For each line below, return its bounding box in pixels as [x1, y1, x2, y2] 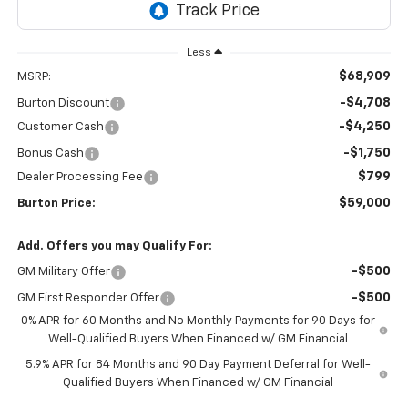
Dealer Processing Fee [16, 171, 143, 184]
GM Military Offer [16, 266, 110, 279]
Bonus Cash [16, 148, 84, 160]
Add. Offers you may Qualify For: [16, 240, 212, 253]
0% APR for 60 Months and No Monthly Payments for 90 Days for [21, 315, 376, 328]
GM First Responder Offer [16, 292, 159, 305]
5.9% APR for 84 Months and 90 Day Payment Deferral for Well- [25, 359, 371, 372]
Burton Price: [16, 198, 96, 210]
